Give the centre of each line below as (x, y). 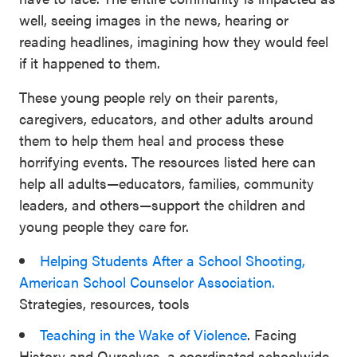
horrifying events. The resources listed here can (167, 161)
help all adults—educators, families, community (167, 183)
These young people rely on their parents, (149, 97)
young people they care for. (104, 226)
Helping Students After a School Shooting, (173, 260)
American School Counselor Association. (147, 282)
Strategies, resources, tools (104, 303)
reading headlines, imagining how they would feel (174, 41)
